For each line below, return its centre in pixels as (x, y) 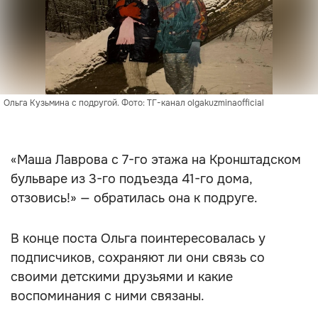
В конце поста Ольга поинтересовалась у (138, 238)
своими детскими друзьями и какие (122, 277)
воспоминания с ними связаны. (108, 296)
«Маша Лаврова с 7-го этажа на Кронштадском (156, 160)
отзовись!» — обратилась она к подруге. (134, 198)
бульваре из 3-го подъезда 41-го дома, (131, 179)
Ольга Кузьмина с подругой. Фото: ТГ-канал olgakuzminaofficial (134, 103)
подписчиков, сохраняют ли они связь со (138, 258)
